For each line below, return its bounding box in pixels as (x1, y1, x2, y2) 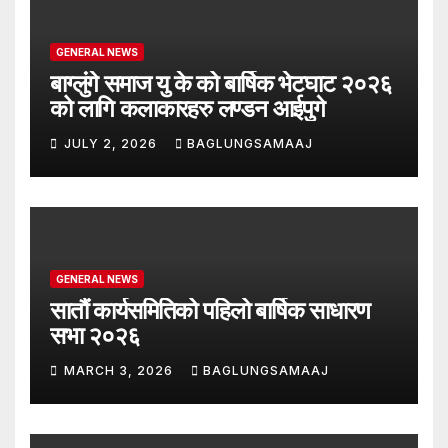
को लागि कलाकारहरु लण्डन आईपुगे (50, 93, 325, 123)
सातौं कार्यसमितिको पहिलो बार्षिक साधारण (50, 295, 370, 325)
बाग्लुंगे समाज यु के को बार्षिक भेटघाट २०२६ (50, 68, 392, 98)
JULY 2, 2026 (64, 136, 161, 152)
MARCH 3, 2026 (64, 363, 177, 379)
